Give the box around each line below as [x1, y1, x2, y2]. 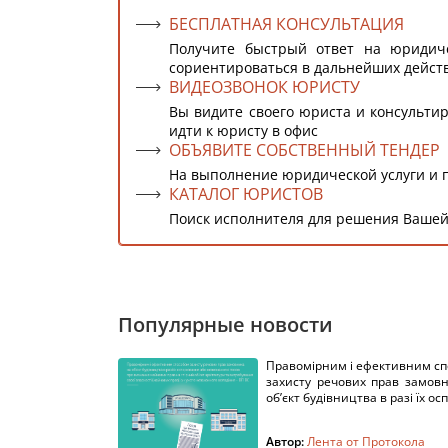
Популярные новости [118, 311, 333, 338]
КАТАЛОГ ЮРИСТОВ [169, 183, 323, 205]
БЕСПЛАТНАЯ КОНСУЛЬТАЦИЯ [169, 13, 404, 35]
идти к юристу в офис [169, 121, 318, 140]
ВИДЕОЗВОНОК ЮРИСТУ [169, 76, 360, 98]
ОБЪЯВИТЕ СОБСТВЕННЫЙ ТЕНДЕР [169, 139, 440, 161]
